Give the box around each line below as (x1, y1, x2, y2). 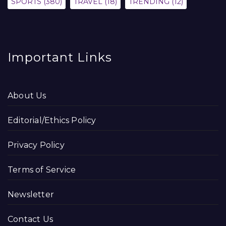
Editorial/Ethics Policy (8, 116, 96, 125)
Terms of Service (8, 165, 76, 175)
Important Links (8, 50, 112, 65)
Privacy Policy (8, 140, 65, 150)
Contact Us (8, 214, 53, 224)
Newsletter (8, 190, 54, 199)
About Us (8, 91, 46, 100)
